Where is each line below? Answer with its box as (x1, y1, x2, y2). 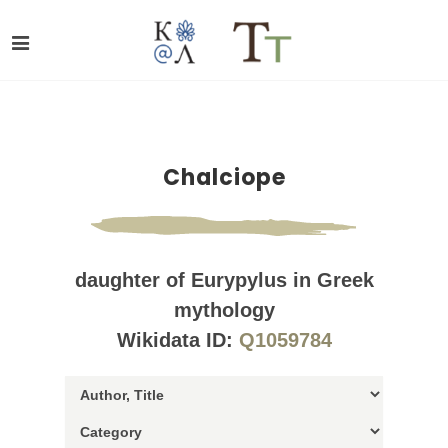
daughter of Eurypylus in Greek (74, 269, 374, 291)
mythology (173, 299, 275, 321)
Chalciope (162, 162, 286, 193)
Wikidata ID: (116, 329, 239, 351)
